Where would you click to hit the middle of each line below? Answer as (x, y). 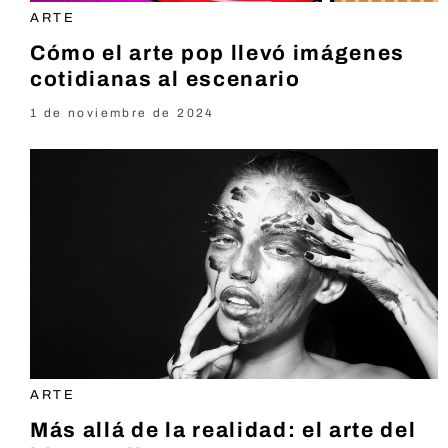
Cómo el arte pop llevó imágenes (218, 53)
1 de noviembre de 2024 (122, 113)
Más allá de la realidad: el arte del (223, 429)
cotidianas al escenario (165, 79)
